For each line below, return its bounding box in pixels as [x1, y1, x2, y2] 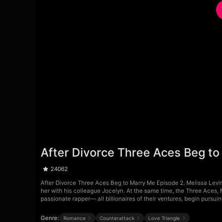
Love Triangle [148, 215, 180, 221]
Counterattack [99, 215, 134, 221]
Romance [63, 215, 86, 221]
